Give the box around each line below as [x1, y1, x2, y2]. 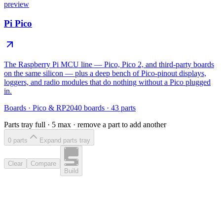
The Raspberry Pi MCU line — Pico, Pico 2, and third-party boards [4, 60, 214, 69]
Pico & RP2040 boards [33, 103, 105, 112]
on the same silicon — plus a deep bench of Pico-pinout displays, [4, 69, 206, 77]
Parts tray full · [4, 120, 52, 129]
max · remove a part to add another [56, 120, 166, 129]
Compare [31, 160, 56, 168]
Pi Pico [4, 18, 32, 29]
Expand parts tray [39, 136, 90, 144]
